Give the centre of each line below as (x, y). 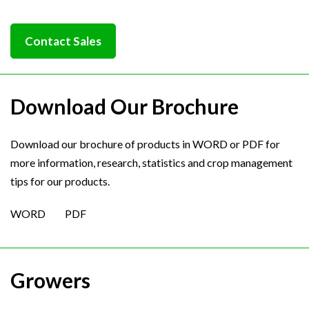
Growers (50, 280)
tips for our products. (60, 181)
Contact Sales (63, 41)
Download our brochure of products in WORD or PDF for (145, 144)
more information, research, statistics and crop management (151, 162)
